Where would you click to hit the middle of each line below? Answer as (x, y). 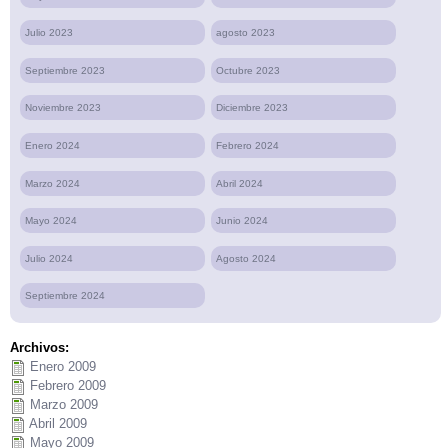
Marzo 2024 (52, 183)
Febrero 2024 (248, 145)
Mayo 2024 (51, 221)
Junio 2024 (242, 221)
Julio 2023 (49, 33)
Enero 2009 (63, 367)
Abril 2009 (58, 424)
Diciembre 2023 (252, 108)
